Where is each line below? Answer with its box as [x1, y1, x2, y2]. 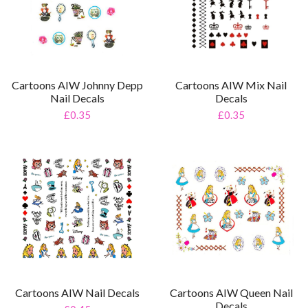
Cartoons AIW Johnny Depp [11, 78, 143, 91]
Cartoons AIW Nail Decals [14, 285, 140, 299]
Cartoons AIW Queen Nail [169, 285, 293, 299]
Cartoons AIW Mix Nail [175, 78, 287, 91]
